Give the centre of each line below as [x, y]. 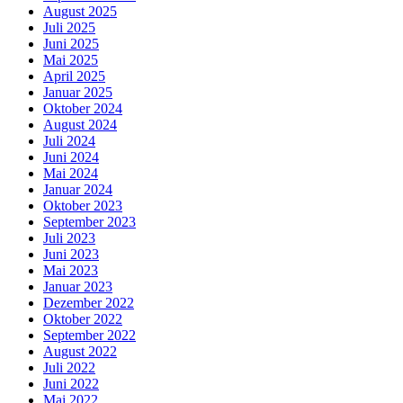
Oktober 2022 [83, 319]
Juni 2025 [71, 44]
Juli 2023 [69, 238]
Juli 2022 [69, 368]
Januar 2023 [78, 287]
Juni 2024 [71, 157]
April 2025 [74, 76]
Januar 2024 [78, 190]
